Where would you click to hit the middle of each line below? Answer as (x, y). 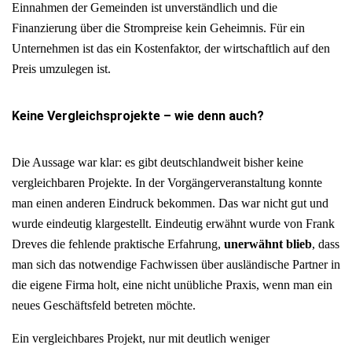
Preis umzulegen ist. (61, 68)
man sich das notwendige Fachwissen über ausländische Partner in (176, 265)
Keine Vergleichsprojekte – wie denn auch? (138, 116)
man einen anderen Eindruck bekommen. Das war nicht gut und (170, 203)
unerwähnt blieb (268, 244)
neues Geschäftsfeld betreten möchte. (104, 306)
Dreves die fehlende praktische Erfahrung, (118, 244)
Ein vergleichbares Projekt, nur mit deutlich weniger (141, 339)
